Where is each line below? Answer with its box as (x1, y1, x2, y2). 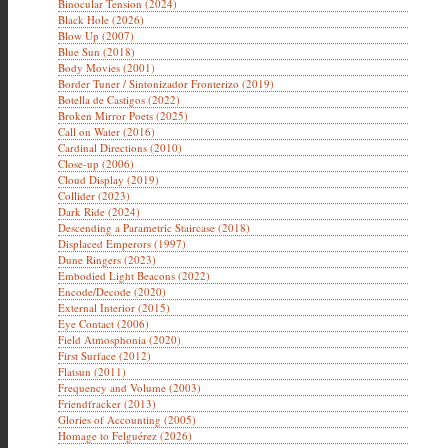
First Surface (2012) (58, 348, 151, 363)
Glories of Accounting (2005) (58, 412, 196, 427)
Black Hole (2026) (58, 12, 144, 27)
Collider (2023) (58, 188, 130, 203)
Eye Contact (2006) (58, 316, 149, 331)
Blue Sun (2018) (58, 44, 135, 59)
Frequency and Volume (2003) (58, 380, 201, 395)
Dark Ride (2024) (58, 204, 140, 219)
